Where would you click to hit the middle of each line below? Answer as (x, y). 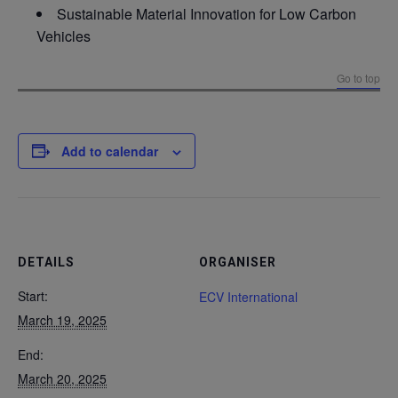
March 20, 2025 (62, 378)
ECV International (248, 296)
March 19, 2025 (62, 319)
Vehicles (64, 36)
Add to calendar (110, 151)
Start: (33, 295)
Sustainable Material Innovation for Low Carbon (207, 13)
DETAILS (46, 262)
